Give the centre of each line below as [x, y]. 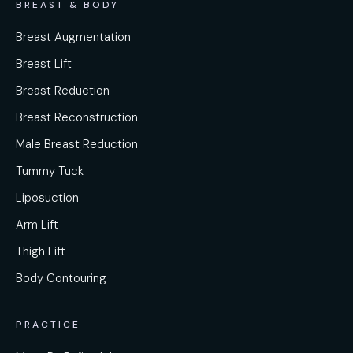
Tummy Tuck [50, 171]
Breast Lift [44, 64]
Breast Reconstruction [77, 117]
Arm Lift [37, 225]
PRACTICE [48, 325]
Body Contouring [61, 278]
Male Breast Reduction [77, 144]
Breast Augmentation [73, 37]
